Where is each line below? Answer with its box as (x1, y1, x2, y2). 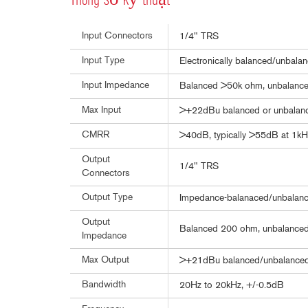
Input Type (82, 56, 124, 65)
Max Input (82, 106, 121, 115)
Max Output (82, 256, 129, 265)
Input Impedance (82, 81, 149, 90)
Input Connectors (82, 32, 153, 41)
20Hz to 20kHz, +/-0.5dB (179, 280, 284, 291)
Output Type (82, 193, 133, 202)
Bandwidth (82, 280, 126, 289)
